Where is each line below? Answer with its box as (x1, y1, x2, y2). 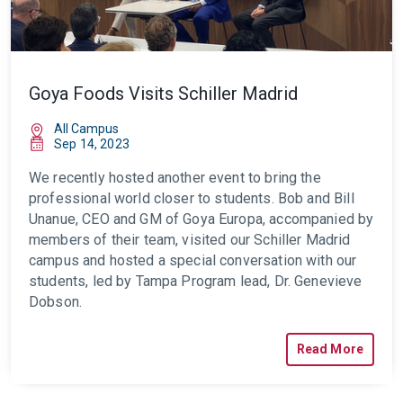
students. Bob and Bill (214, 190, 354, 207)
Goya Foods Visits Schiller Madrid (29, 83, 298, 104)
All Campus (54, 121, 119, 136)
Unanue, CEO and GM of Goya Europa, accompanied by (29, 210, 374, 228)
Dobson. (29, 293, 83, 310)
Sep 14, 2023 (54, 137, 130, 151)
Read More (296, 342, 363, 356)
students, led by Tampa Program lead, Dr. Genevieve (29, 273, 363, 290)
